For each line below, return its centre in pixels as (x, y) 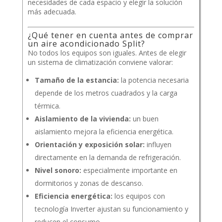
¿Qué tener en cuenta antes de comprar (110, 35)
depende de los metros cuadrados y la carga (106, 93)
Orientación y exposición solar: (89, 145)
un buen (144, 119)
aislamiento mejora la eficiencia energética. (104, 132)
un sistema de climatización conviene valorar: (100, 62)
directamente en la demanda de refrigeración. (108, 158)
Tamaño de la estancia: (77, 80)
